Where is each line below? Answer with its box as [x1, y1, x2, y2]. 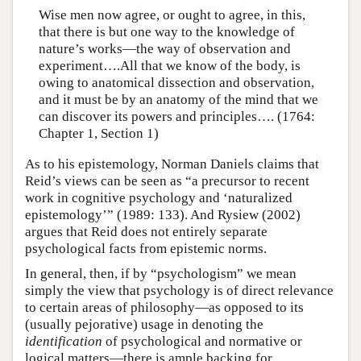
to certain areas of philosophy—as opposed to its [25, 299, 304, 315]
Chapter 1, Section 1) [38, 126, 159, 142]
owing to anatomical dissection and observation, [38, 75, 314, 91]
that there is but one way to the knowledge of [38, 24, 295, 40]
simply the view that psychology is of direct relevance [25, 282, 334, 298]
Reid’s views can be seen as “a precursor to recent [25, 172, 309, 189]
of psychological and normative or [102, 333, 302, 349]
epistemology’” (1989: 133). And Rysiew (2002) [25, 206, 301, 222]
